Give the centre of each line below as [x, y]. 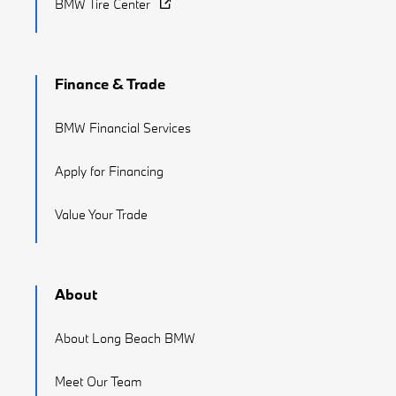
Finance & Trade [110, 84]
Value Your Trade [101, 214]
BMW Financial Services [123, 128]
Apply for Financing [109, 171]
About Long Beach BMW [125, 338]
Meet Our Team [98, 381]
